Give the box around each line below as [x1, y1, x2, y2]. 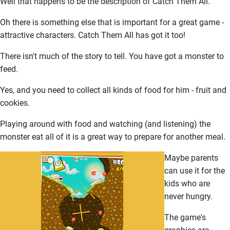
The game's [164, 213, 206, 222]
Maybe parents [164, 153, 218, 163]
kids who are [164, 179, 210, 188]
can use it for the [164, 166, 225, 176]
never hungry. [164, 191, 213, 201]
